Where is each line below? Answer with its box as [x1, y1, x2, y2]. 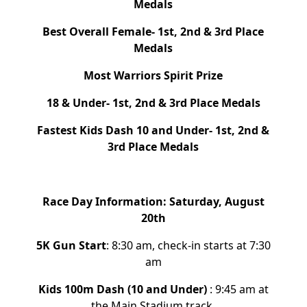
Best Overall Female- [42, 24, 158, 39]
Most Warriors [84, 68, 162, 83]
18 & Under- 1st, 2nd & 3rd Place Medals [46, 95, 260, 110]
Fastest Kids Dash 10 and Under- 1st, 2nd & [37, 123, 270, 138]
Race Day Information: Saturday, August [42, 194, 265, 209]
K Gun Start [42, 238, 106, 253]
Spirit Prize [164, 68, 223, 83]
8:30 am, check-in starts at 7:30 [111, 238, 271, 253]
